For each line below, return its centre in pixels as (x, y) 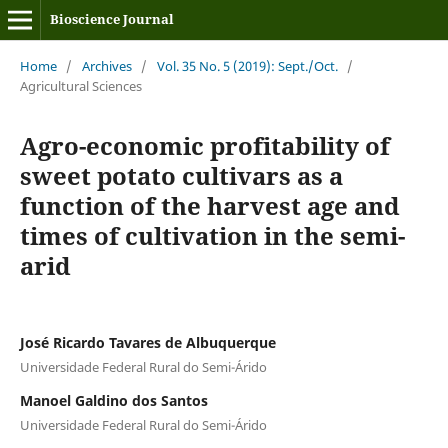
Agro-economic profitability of (204, 145)
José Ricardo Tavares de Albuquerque (147, 342)
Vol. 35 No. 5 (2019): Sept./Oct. (247, 65)
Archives (106, 65)
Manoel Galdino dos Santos (113, 400)
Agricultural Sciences (80, 85)
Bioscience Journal (111, 19)
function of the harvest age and (209, 205)
